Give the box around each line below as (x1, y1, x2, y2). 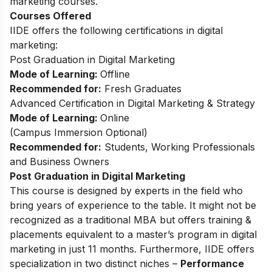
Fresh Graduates (101, 82, 182, 95)
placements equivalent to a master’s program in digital (10, 228, 257, 240)
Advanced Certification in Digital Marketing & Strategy (10, 97, 255, 109)
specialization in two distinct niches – (10, 257, 180, 270)
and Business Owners (10, 155, 109, 168)
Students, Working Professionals (101, 140, 255, 153)
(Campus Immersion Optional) (10, 126, 148, 138)
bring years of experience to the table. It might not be (10, 199, 256, 211)
